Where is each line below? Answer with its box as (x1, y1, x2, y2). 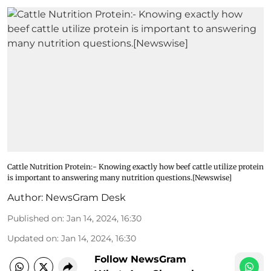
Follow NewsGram (94, 253, 186, 265)
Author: (7, 191, 43, 203)
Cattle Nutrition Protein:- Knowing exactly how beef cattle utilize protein (7, 162, 264, 171)
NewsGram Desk (45, 191, 126, 203)
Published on (7, 212, 62, 224)
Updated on (7, 232, 57, 244)
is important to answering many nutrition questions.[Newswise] (7, 172, 232, 182)
